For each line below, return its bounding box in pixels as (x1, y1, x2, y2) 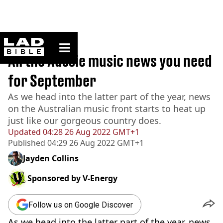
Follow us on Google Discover (28, 200, 133, 210)
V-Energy (82, 173, 117, 184)
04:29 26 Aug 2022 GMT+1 (45, 137, 144, 148)
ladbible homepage (43, 37, 103, 46)
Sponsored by (27, 173, 83, 184)
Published (8, 137, 45, 148)
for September (8, 71, 96, 90)
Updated (8, 126, 41, 137)
